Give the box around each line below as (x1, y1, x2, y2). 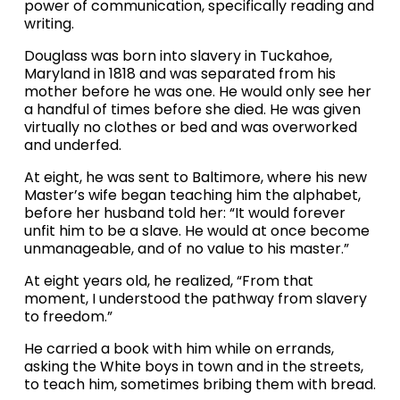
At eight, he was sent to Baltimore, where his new (23, 167, 367, 188)
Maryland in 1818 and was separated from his (23, 63, 336, 85)
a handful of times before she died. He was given (23, 99, 361, 121)
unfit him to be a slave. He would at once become (23, 221, 370, 242)
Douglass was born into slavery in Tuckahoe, (23, 46, 332, 67)
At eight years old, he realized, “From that (23, 271, 313, 292)
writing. (23, 13, 74, 35)
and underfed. (23, 135, 121, 156)
